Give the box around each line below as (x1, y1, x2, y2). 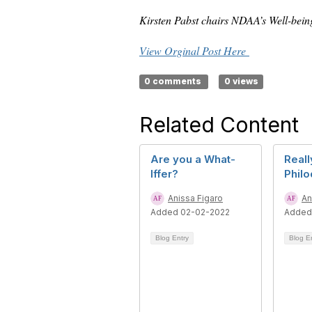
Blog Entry (155, 234, 189, 242)
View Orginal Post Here (139, 43, 249, 58)
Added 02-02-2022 (150, 207, 230, 217)
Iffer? (150, 167, 178, 180)
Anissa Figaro (168, 193, 223, 203)
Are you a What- (150, 153, 235, 166)
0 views (224, 76, 258, 86)
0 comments (144, 76, 204, 86)
